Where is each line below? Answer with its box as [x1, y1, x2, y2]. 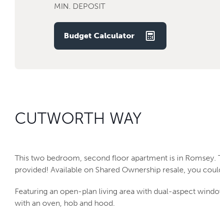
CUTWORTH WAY [15, 109, 141, 128]
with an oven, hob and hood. [15, 198, 115, 208]
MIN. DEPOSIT [54, 1, 105, 11]
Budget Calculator [64, 30, 135, 40]
